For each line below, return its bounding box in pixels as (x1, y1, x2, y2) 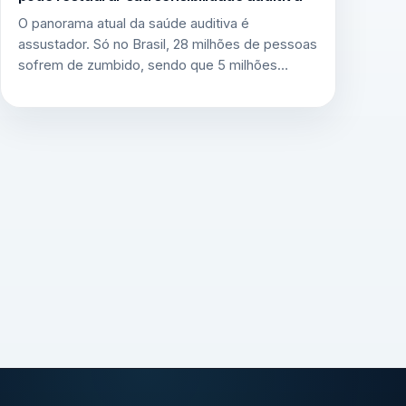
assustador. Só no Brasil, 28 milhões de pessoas (17, 36, 317, 53)
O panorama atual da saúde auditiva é (17, 15, 249, 33)
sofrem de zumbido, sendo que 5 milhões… (17, 57, 288, 74)
